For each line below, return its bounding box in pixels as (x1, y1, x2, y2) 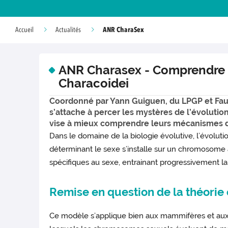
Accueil (15, 26, 34, 34)
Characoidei (59, 76, 129, 91)
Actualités (55, 26, 81, 34)
